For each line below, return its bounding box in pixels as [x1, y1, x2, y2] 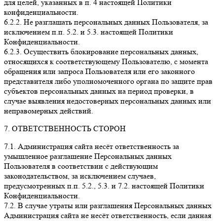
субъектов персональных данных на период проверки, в [4, 86, 194, 96]
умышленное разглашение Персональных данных [4, 151, 172, 161]
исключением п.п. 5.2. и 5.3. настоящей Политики [4, 27, 173, 37]
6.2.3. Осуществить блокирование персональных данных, [4, 47, 198, 57]
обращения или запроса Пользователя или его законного [4, 67, 195, 76]
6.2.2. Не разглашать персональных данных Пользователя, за [4, 17, 208, 27]
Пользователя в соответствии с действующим [4, 161, 158, 171]
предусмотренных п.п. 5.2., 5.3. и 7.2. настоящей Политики [4, 181, 204, 191]
